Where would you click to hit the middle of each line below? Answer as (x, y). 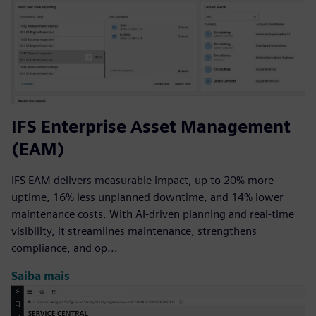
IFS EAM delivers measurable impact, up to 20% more (142, 180)
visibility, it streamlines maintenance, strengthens (134, 231)
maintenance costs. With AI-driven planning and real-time (153, 214)
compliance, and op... (65, 248)
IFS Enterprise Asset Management (151, 126)
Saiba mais (41, 276)
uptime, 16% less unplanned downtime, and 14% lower (147, 197)
